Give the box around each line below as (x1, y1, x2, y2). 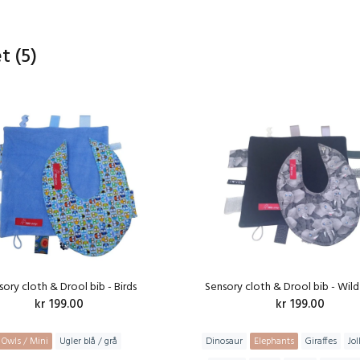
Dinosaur (206, 333, 243, 350)
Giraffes (305, 333, 337, 350)
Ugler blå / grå (59, 333, 117, 350)
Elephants (254, 333, 295, 350)
